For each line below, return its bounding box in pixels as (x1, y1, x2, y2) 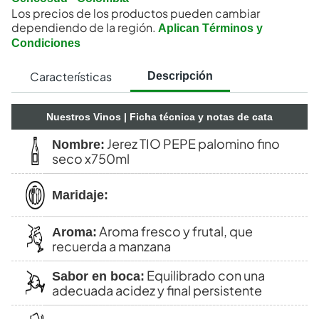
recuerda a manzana (52, 238, 171, 254)
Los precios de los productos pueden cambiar (11, 6, 260, 21)
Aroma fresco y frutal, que (97, 223, 253, 239)
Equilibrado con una (145, 267, 265, 283)
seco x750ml (52, 150, 130, 167)
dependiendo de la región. (11, 20, 156, 35)
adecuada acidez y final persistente (52, 282, 262, 298)
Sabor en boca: (52, 269, 145, 283)
